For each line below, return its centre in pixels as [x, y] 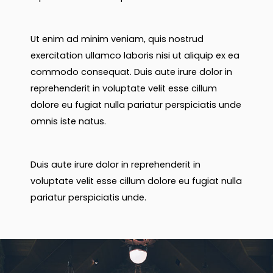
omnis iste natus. [68, 122]
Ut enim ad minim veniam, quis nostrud [117, 39]
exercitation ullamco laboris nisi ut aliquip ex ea [135, 56]
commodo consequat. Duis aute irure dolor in [131, 72]
